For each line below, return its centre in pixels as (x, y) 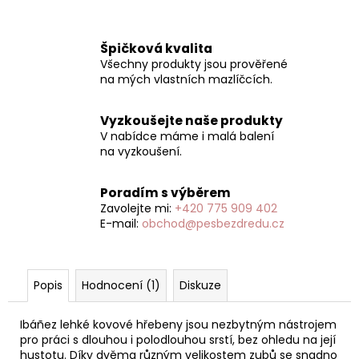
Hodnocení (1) (121, 285)
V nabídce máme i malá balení (187, 136)
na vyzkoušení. (141, 151)
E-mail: (121, 223)
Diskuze (200, 285)
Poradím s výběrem (165, 192)
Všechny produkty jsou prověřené (194, 64)
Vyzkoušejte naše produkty (192, 120)
